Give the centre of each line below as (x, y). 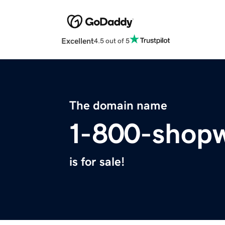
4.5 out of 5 (112, 40)
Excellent (78, 41)
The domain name (118, 106)
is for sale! (97, 162)
